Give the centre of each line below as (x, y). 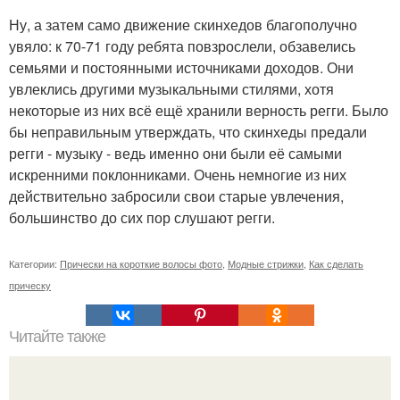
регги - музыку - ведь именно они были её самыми (175, 153)
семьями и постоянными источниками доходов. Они (181, 67)
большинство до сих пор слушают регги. (142, 217)
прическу (30, 285)
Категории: (34, 263)
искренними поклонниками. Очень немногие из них (178, 175)
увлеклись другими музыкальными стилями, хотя (171, 89)
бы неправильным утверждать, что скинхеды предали (188, 132)
